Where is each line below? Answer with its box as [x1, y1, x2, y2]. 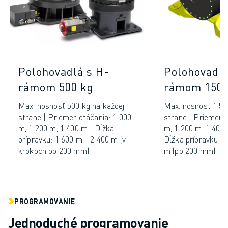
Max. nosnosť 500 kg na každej [18, 100, 125, 111]
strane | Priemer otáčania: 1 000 [18, 111, 132, 123]
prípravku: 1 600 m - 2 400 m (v [18, 134, 126, 145]
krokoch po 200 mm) [18, 145, 89, 156]
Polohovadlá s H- [18, 64, 109, 79]
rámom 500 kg [18, 79, 94, 94]
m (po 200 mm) [164, 145, 216, 156]
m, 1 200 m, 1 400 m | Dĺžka [18, 123, 115, 134]
